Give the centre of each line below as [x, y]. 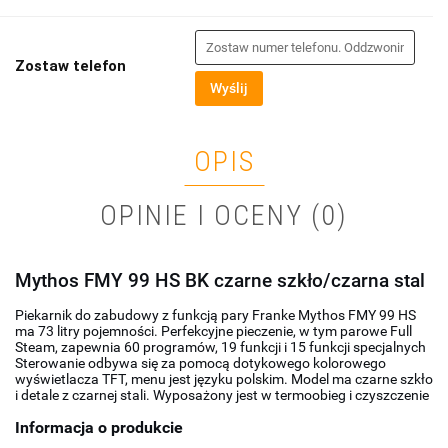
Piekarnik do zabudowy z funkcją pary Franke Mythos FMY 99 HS [215, 315]
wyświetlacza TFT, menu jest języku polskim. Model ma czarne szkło [224, 379]
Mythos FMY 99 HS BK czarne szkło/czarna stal [220, 281]
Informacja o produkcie [99, 428]
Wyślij [229, 88]
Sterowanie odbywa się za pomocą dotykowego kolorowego [200, 363]
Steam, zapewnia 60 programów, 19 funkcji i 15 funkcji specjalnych [220, 347]
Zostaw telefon [70, 66]
